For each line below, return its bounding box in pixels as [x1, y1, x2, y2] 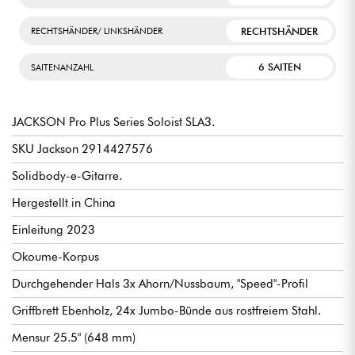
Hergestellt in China [12, 196, 116, 211]
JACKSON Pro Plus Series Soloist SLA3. [12, 115, 215, 130]
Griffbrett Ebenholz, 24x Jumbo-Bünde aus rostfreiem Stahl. [12, 303, 321, 319]
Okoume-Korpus [12, 250, 99, 265]
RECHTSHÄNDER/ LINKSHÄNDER [31, 25, 162, 36]
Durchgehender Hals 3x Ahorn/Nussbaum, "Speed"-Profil [12, 277, 308, 292]
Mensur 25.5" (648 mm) [12, 330, 136, 345]
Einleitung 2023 [12, 223, 95, 238]
